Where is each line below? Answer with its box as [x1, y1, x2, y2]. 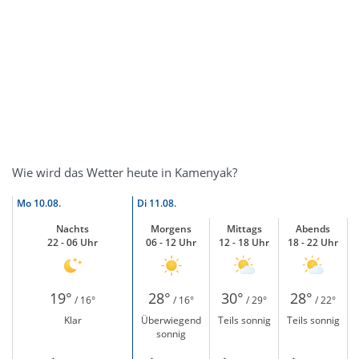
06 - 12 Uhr [146, 236, 196, 249]
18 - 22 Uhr [288, 236, 338, 249]
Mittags [226, 222, 262, 236]
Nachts [56, 222, 89, 236]
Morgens [151, 222, 192, 236]
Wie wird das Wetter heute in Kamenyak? [12, 164, 237, 180]
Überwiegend [141, 313, 201, 327]
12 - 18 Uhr [219, 236, 269, 249]
